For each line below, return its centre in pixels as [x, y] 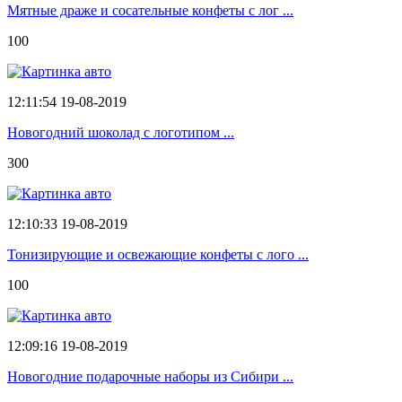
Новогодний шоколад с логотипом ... [121, 132]
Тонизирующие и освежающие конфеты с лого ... [158, 254]
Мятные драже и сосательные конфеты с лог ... [150, 10]
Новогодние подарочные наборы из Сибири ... [150, 376]
